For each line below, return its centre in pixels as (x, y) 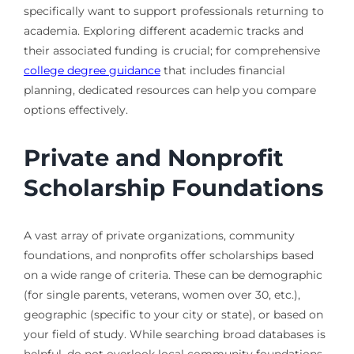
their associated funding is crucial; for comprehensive (171, 50)
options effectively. (75, 109)
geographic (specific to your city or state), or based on (173, 315)
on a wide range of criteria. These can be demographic (173, 275)
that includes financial (222, 70)
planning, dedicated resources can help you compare (169, 90)
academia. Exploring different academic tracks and (163, 30)
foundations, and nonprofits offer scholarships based (168, 256)
